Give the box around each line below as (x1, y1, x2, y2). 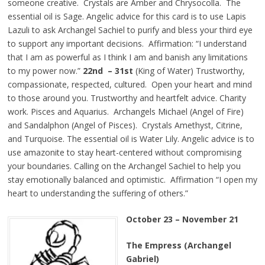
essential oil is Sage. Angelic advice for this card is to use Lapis (7, 11, 246, 22)
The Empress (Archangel (125, 240, 231, 251)
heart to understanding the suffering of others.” (7, 188, 190, 199)
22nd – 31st (82, 65, 133, 77)
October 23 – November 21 (125, 214, 238, 225)
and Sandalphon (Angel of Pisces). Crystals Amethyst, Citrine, (7, 119, 243, 131)
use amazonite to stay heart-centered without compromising (7, 147, 241, 159)
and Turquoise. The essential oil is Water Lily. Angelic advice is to (7, 133, 254, 145)
